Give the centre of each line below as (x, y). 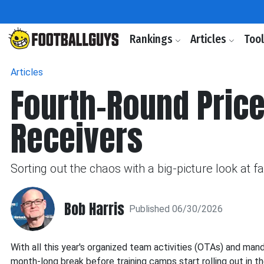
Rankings (152, 39)
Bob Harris (94, 209)
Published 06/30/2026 (176, 209)
